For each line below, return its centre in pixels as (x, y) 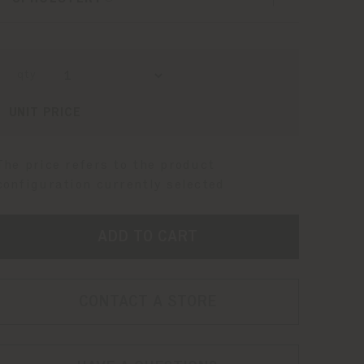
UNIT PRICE (44, 113)
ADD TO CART (147, 236)
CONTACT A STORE (147, 301)
